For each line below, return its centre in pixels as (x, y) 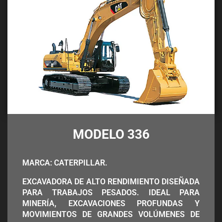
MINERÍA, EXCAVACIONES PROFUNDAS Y (111, 204)
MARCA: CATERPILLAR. (65, 163)
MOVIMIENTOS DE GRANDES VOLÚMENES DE (111, 215)
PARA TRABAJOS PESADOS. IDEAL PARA (111, 193)
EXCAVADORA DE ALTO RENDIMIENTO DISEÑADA (111, 182)
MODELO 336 (111, 135)
